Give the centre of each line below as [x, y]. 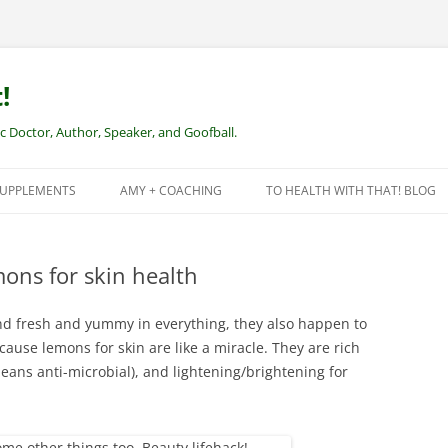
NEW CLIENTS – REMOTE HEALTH [214, 232]
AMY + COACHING [171, 190]
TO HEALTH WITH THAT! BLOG [351, 190]
